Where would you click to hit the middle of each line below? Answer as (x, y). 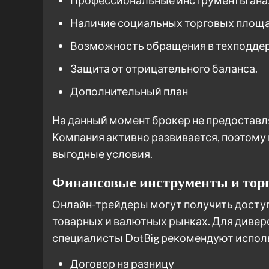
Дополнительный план (129, 91)
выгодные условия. (102, 153)
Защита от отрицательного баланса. (164, 68)
